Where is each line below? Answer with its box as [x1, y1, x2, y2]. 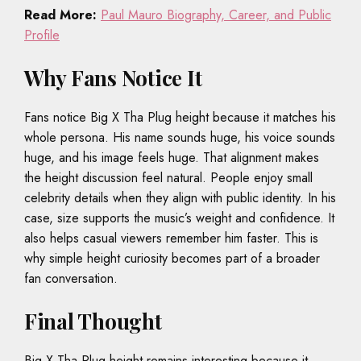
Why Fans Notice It [24, 64, 202, 93]
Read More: [24, 6, 97, 25]
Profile [24, 26, 60, 45]
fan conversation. [24, 269, 118, 288]
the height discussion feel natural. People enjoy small [24, 168, 313, 188]
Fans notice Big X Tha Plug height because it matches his [24, 108, 336, 127]
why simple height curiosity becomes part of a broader [24, 249, 320, 268]
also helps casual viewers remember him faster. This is [24, 229, 318, 248]
